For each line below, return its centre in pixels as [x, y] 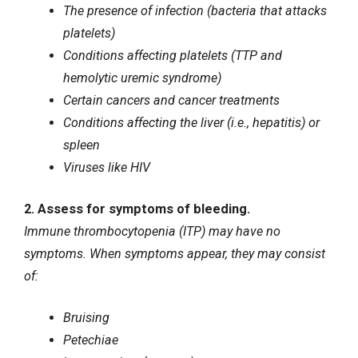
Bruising [86, 318]
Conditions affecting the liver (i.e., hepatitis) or [191, 122]
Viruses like [96, 167]
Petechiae [90, 340]
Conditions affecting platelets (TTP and [172, 55]
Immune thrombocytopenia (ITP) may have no [152, 231]
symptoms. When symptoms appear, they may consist [175, 253]
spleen [81, 145]
